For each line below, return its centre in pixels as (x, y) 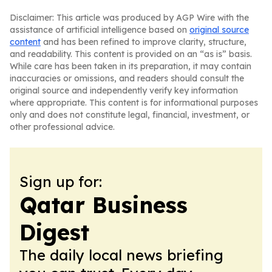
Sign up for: (61, 182)
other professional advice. (62, 127)
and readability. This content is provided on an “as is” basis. (131, 54)
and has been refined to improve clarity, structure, (144, 42)
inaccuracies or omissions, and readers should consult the (127, 78)
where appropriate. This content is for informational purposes (134, 103)
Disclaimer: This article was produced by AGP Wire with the (129, 18)
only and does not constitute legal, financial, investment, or (130, 115)
